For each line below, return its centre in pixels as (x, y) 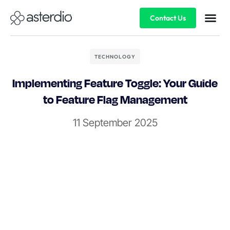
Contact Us (168, 18)
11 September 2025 (115, 123)
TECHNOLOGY (115, 57)
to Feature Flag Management (115, 99)
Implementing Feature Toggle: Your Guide (115, 83)
